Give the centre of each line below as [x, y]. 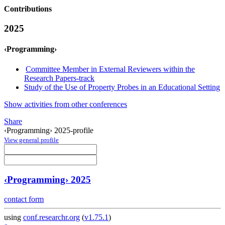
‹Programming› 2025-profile [49, 130]
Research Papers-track [59, 78]
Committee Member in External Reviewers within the [110, 69]
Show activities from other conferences [66, 104]
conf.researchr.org [51, 217]
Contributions [28, 9]
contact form [24, 199]
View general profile [31, 140]
